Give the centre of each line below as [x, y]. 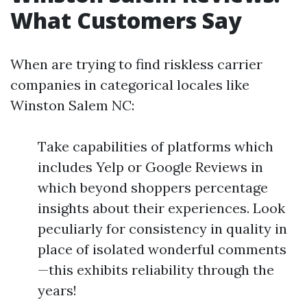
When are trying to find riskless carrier [136, 64]
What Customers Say [126, 20]
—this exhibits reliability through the [156, 270]
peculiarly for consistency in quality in [162, 229]
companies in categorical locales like [130, 85]
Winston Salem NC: [72, 105]
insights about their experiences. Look [161, 208]
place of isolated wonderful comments [162, 249]
